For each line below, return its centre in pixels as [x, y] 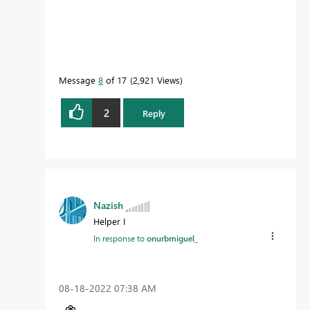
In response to [120, 238]
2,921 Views [156, 80]
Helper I [109, 221]
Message [79, 80]
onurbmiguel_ [172, 238]
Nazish [108, 206]
